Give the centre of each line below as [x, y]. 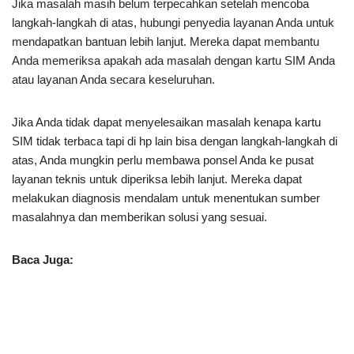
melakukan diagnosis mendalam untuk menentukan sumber [166, 198]
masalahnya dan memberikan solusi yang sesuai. [139, 217]
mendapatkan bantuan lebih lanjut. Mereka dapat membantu [166, 41]
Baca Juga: [43, 259]
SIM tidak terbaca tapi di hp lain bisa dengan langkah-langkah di [175, 141]
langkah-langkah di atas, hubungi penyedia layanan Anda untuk [173, 22]
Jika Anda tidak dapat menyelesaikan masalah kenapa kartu [166, 122]
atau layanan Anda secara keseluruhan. [113, 79]
